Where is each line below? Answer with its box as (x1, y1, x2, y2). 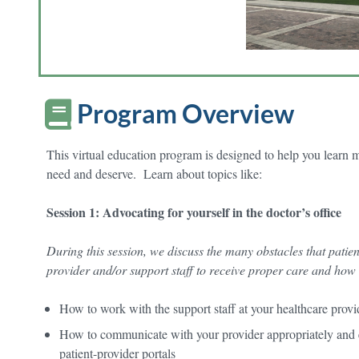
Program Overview (77, 97, 294, 129)
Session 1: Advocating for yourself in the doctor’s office (46, 202, 341, 221)
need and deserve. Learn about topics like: (46, 164, 266, 182)
